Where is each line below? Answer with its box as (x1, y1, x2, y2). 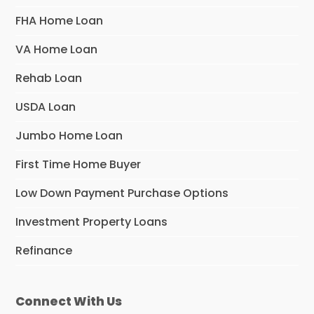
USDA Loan (15, 99, 76, 116)
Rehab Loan (15, 70, 83, 87)
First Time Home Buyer (15, 156, 142, 173)
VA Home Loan (15, 41, 98, 58)
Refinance (15, 243, 73, 259)
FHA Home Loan (15, 13, 104, 29)
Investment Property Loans (15, 214, 168, 231)
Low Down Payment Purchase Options (15, 185, 229, 202)
